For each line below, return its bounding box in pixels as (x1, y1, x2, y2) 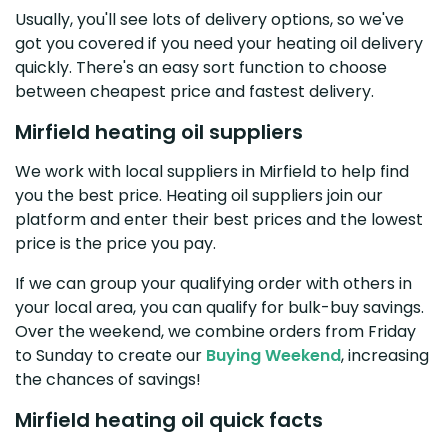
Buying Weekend (206, 343, 341, 367)
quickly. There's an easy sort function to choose (15, 55, 387, 79)
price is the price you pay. (15, 231, 216, 255)
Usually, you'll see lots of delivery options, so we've (15, 7, 404, 31)
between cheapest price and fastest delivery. (15, 79, 374, 103)
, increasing (341, 343, 429, 367)
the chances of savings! (15, 367, 201, 391)
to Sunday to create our (15, 343, 206, 367)
